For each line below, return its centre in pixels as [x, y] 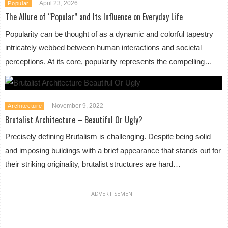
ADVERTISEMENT [114, 193]
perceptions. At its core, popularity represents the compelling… [109, 61]
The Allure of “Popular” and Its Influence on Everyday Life [94, 17]
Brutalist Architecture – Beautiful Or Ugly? [74, 119]
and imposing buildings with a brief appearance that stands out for [113, 150]
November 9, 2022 [78, 106]
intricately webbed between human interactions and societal [104, 47]
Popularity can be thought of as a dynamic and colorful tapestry [109, 34]
